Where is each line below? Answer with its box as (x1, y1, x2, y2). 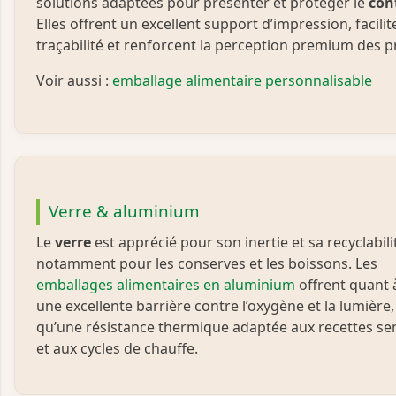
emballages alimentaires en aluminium (36, 275, 295, 295)
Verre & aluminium (48, 200, 200, 224)
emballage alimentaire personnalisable (112, 71, 372, 91)
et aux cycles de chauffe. (36, 339, 198, 359)
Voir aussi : (36, 71, 112, 91)
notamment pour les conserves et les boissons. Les (36, 254, 377, 274)
